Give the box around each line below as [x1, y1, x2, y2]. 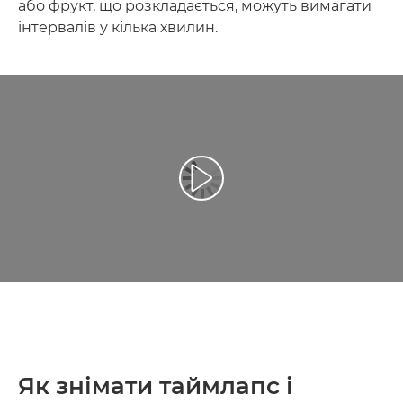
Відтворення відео [200, 177, 324, 194]
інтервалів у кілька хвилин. [18, 19, 218, 36]
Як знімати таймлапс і [18, 371, 293, 400]
